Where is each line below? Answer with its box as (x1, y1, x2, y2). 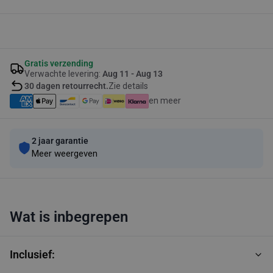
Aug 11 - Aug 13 (102, 68, 163, 79)
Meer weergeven (32, 147, 97, 159)
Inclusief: (10, 247, 55, 261)
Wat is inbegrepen (10, 208, 128, 225)
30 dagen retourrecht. (24, 81, 108, 91)
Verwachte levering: (24, 68, 102, 79)
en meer (149, 96, 181, 106)
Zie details (108, 81, 148, 91)
